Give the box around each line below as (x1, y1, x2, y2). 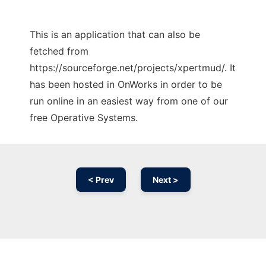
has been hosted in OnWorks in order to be (30, 78, 222, 91)
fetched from (30, 45, 88, 58)
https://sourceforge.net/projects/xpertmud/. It (30, 62, 236, 74)
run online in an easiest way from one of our (30, 95, 228, 107)
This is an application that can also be (30, 28, 200, 41)
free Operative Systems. (30, 112, 138, 124)
